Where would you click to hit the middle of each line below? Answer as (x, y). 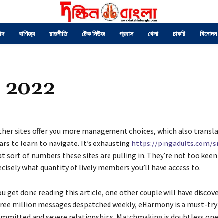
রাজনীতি (58, 34)
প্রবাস (126, 34)
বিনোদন (208, 34)
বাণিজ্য (27, 34)
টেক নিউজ (93, 34)
